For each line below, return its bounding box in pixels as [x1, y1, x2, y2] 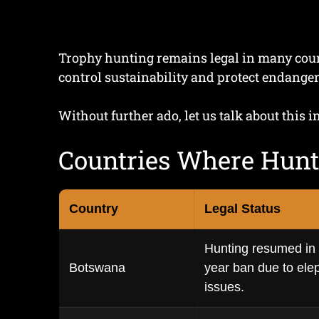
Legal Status [204, 202, 281, 216]
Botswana [69, 261, 125, 275]
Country [69, 202, 118, 216]
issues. [204, 280, 244, 294]
